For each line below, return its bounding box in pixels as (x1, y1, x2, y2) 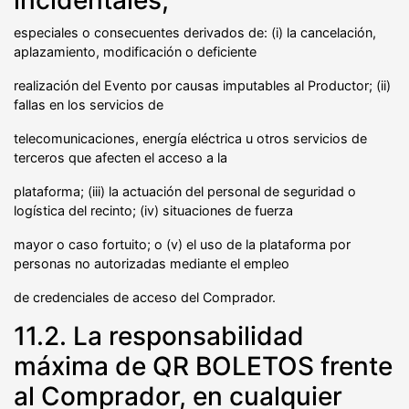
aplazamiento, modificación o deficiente (14, 43, 257, 59)
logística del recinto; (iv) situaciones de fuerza (14, 202, 293, 218)
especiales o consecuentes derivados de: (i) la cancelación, (14, 24, 376, 40)
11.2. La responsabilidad (14, 320, 304, 351)
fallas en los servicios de (14, 96, 163, 112)
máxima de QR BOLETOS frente (14, 350, 393, 382)
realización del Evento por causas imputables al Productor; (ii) (14, 77, 391, 93)
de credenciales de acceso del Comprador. (14, 288, 276, 305)
